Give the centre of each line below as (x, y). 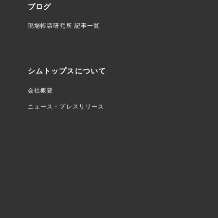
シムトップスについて (67, 71)
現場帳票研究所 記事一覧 (64, 26)
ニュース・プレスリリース (66, 106)
